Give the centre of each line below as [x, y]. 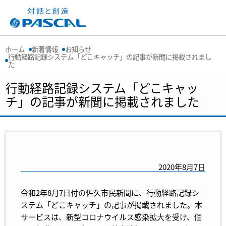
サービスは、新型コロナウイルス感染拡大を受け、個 [111, 217]
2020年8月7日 [182, 167]
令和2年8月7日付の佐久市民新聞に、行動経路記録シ [110, 192]
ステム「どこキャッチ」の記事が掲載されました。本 [112, 205]
